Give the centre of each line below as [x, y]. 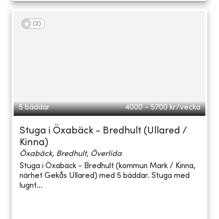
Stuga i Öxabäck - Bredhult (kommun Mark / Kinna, [108, 166]
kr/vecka [185, 107]
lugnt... [31, 186]
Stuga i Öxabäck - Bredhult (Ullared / [103, 131]
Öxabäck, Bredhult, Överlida [71, 154]
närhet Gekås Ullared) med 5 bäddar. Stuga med [105, 176]
